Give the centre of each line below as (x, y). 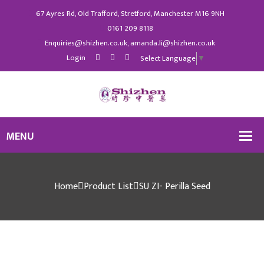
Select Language (168, 58)
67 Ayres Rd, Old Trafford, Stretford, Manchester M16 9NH (130, 14)
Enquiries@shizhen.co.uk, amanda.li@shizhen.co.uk (130, 43)
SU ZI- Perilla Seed (174, 186)
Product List (108, 186)
